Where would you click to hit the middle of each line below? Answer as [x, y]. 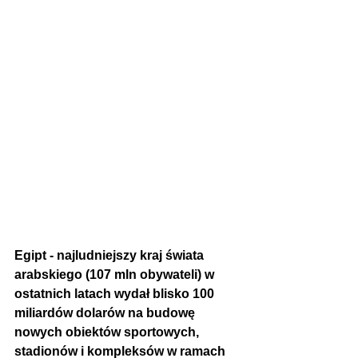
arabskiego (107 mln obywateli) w [116, 274]
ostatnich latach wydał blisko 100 [116, 293]
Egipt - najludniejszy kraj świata [111, 255]
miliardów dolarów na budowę [106, 312]
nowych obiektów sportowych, [108, 332]
